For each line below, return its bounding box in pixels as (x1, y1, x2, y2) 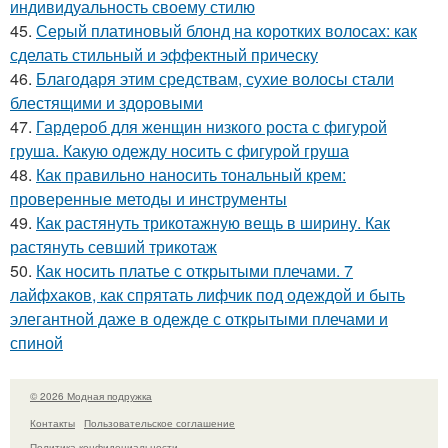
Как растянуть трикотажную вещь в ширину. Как (36, 211, 390, 234)
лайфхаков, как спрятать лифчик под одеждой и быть (10, 283, 405, 306)
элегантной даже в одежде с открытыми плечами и (10, 307, 388, 330)
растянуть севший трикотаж (10, 235, 217, 258)
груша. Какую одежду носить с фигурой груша (10, 139, 349, 162)
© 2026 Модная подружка (30, 389, 152, 403)
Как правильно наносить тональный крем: (36, 163, 346, 186)
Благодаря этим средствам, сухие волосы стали (36, 67, 394, 90)
